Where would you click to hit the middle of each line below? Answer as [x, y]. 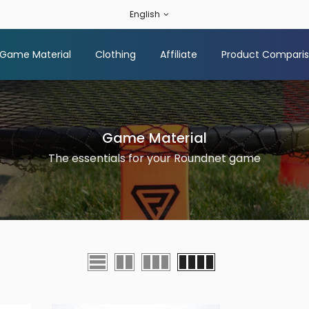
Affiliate [178, 54]
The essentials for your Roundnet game [154, 158]
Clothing [115, 54]
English [145, 14]
